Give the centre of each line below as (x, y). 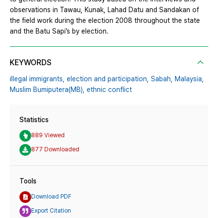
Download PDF (51, 197)
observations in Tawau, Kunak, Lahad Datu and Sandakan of (104, 9)
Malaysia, (189, 79)
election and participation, (108, 79)
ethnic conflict (109, 89)
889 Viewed (48, 136)
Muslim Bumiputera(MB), (47, 89)
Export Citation (51, 211)
